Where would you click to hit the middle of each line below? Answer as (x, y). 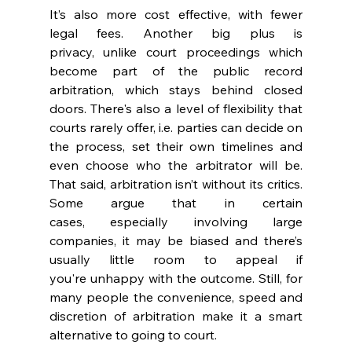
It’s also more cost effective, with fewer (176, 15)
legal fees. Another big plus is (176, 33)
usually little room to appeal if (176, 260)
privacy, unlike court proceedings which (176, 52)
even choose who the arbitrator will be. (176, 165)
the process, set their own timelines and (176, 147)
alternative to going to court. (134, 335)
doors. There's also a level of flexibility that (176, 109)
